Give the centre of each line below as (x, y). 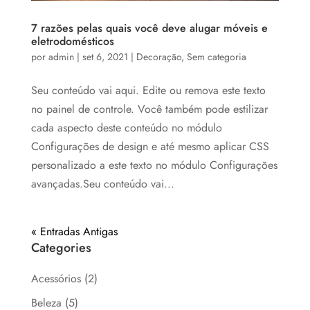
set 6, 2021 (105, 56)
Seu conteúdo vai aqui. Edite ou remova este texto (148, 90)
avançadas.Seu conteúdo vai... (102, 183)
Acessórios (56, 278)
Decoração (158, 56)
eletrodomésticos (72, 41)
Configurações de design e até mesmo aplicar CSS (150, 146)
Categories (61, 247)
